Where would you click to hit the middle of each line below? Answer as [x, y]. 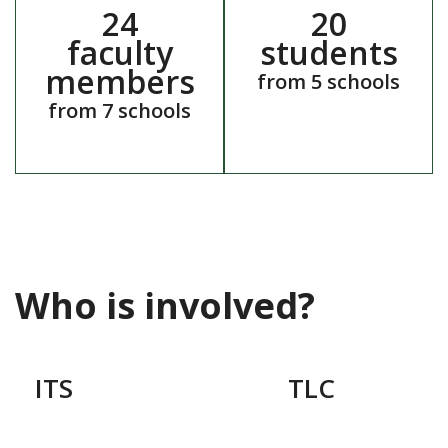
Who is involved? [165, 306]
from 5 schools [328, 82]
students [328, 53]
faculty [119, 53]
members [119, 82]
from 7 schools [119, 111]
